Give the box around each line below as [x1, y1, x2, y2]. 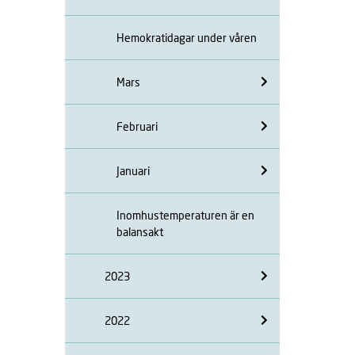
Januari [116, 163, 150, 177]
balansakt [116, 224, 163, 239]
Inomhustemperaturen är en [116, 208, 254, 222]
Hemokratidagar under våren [116, 30, 257, 44]
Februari [116, 119, 158, 133]
